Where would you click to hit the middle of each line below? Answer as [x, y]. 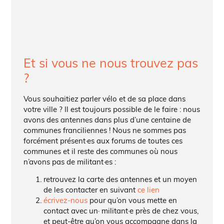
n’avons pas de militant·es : [69, 161]
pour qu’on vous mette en [132, 200]
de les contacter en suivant [90, 189]
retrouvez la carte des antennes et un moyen [120, 179]
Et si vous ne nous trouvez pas [110, 62]
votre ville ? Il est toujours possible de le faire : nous [111, 109]
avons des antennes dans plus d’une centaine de [107, 119]
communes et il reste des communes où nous [100, 151]
